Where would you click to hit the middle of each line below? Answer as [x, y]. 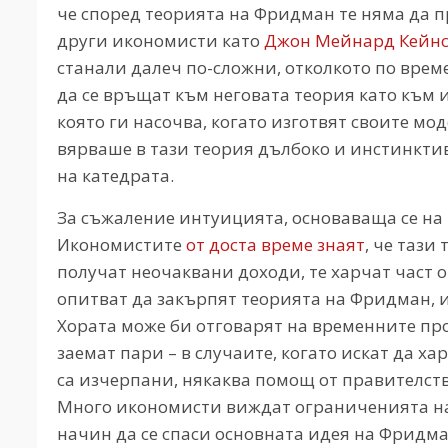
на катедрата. [115, 175]
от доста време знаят [275, 244]
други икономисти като [160, 40]
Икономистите [121, 244]
